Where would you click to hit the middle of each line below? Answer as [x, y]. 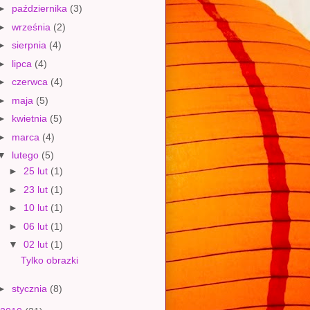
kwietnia [30, 119]
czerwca [31, 82]
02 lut [37, 245]
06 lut [37, 226]
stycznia [30, 288]
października [40, 9]
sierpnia [30, 45]
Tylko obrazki [49, 261]
